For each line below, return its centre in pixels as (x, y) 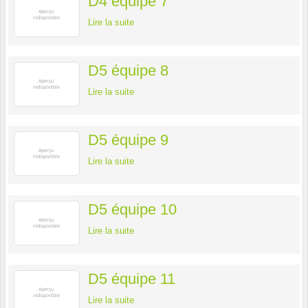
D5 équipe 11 (132, 279)
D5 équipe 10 (132, 210)
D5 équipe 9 (128, 140)
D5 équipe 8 (128, 71)
